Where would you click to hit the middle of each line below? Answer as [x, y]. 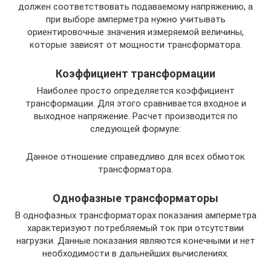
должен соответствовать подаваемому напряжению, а [135, 7]
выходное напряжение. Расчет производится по [135, 116]
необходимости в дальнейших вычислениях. [135, 253]
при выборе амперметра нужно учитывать [135, 19]
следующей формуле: [135, 129]
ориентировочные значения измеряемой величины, [135, 32]
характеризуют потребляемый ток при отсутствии [135, 228]
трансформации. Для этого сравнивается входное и [135, 103]
